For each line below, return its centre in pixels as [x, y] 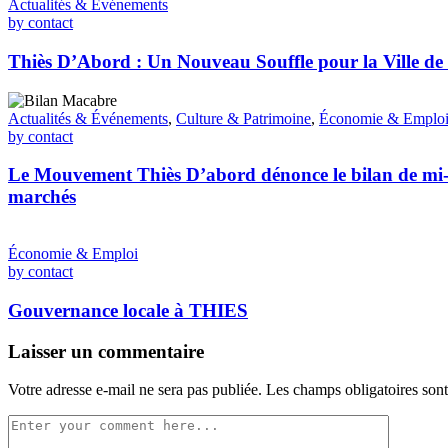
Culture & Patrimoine [243, 118]
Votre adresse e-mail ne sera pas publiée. [135, 390]
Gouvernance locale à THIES [128, 310]
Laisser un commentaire [106, 351]
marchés [42, 197]
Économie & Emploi [73, 254]
